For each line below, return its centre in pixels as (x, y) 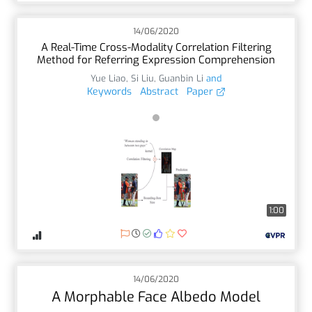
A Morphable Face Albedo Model (156, 297)
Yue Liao (108, 78)
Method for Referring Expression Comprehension (156, 60)
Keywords (109, 91)
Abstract (159, 91)
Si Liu (142, 78)
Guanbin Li (181, 78)
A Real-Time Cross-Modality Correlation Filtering (156, 47)
